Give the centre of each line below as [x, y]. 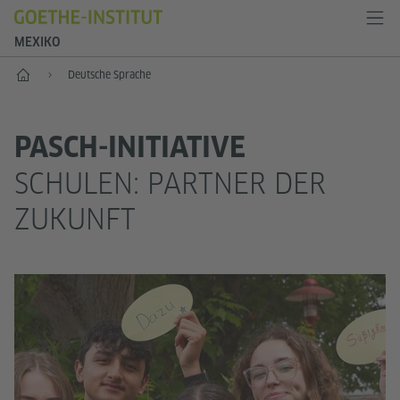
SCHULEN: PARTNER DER [170, 183]
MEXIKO [37, 42]
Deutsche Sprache [109, 75]
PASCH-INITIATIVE [130, 147]
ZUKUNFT [75, 219]
